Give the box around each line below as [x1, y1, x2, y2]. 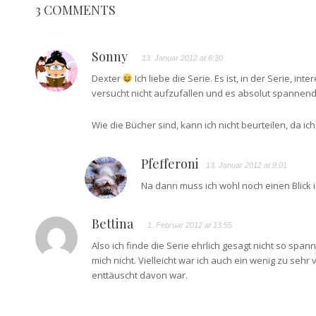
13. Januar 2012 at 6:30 [141, 53, 223, 62]
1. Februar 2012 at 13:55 [147, 220, 232, 229]
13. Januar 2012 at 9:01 [205, 160, 287, 169]
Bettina [91, 214, 133, 232]
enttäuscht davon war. [91, 268, 188, 281]
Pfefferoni [140, 154, 199, 172]
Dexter [91, 71, 123, 85]
